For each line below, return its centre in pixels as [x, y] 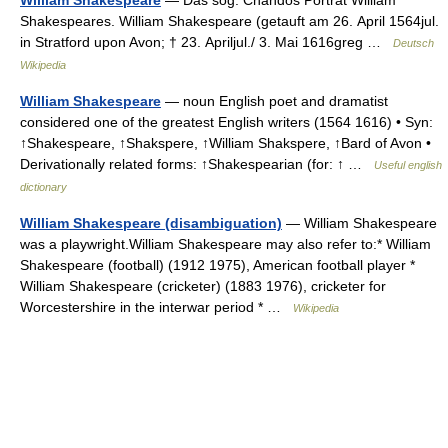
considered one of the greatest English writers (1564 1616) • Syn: [226, 122]
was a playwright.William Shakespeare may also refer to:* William [225, 244]
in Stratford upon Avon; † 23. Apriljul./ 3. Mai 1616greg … [206, 42]
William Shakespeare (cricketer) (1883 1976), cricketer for [203, 286]
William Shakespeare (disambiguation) [151, 223]
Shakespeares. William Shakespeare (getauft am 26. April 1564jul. [229, 21]
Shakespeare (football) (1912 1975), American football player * [217, 265]
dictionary [43, 187]
